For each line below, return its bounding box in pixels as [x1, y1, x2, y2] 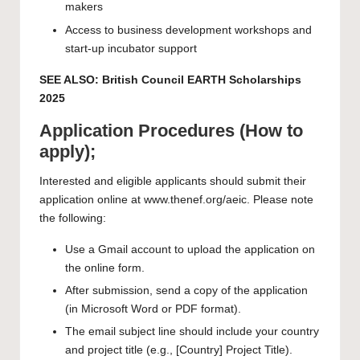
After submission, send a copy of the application [65, 284, 308, 297]
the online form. [65, 261, 145, 274]
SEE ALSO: [39, 73, 102, 86]
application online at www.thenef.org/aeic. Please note [39, 193, 313, 206]
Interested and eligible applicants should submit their [39, 174, 306, 187]
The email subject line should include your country [65, 325, 319, 337]
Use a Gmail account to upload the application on [65, 243, 315, 256]
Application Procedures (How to [39, 120, 303, 141]
